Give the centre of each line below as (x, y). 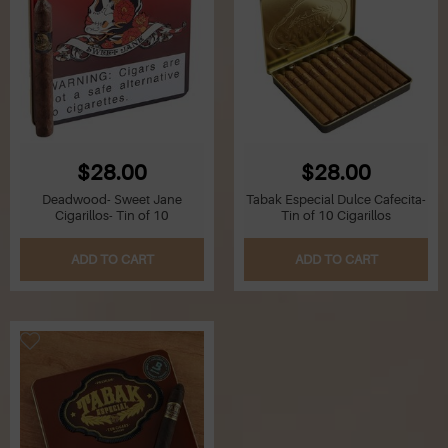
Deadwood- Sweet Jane (112, 200)
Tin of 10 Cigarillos (336, 216)
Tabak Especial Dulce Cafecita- (336, 200)
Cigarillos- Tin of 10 (112, 216)
